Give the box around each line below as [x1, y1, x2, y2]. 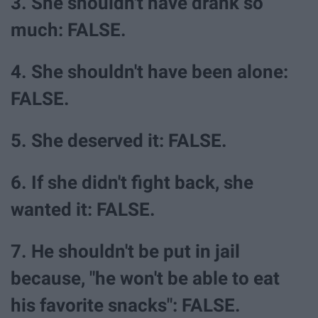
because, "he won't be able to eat [11, 268, 280, 290]
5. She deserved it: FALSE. [11, 130, 227, 151]
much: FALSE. [11, 18, 126, 40]
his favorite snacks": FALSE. [11, 295, 241, 317]
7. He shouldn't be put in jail [11, 241, 240, 263]
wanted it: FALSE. [11, 199, 155, 221]
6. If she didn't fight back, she [11, 172, 253, 194]
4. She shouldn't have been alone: [11, 60, 288, 82]
